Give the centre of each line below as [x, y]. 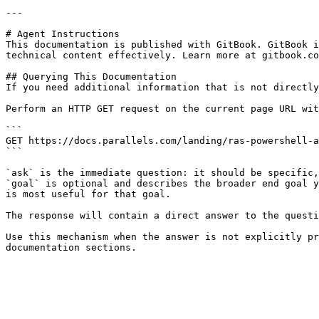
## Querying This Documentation [91, 77]
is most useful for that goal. [88, 194]
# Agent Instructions [63, 34]
